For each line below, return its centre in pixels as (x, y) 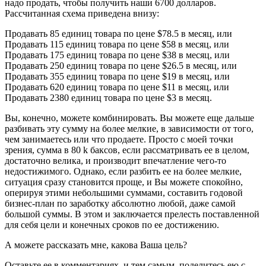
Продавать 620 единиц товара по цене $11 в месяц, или (117, 87)
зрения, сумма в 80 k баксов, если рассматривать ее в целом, (127, 150)
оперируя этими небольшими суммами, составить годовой (124, 192)
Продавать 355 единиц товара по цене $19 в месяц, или (117, 76)
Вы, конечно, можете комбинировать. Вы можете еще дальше (129, 118)
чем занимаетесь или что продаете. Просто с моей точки (119, 139)
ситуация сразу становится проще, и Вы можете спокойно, (124, 182)
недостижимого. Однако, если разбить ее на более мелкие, (123, 171)
